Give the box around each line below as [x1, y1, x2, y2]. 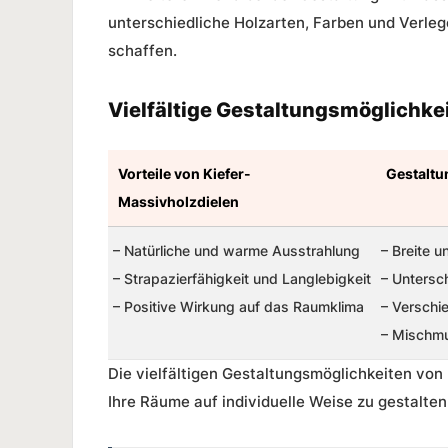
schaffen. [108, 41, 177, 61]
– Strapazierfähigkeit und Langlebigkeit [113, 270, 371, 288]
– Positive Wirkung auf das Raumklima [113, 298, 364, 316]
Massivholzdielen [118, 193, 239, 211]
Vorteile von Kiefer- [118, 165, 251, 183]
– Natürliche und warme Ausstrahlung [113, 242, 360, 260]
